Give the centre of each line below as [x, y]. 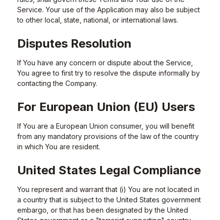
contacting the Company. [57, 83]
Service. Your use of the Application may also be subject [109, 10]
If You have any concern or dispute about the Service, [105, 63]
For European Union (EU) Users [106, 107]
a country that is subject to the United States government [109, 200]
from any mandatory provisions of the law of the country [108, 136]
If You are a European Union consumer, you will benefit [106, 126]
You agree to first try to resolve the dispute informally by [109, 73]
